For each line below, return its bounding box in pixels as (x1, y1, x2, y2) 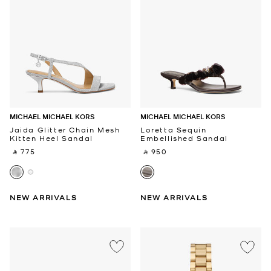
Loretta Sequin (140, 124, 207, 134)
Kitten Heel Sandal (10, 132, 93, 143)
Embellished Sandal (140, 132, 228, 143)
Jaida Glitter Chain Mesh (10, 124, 120, 134)
